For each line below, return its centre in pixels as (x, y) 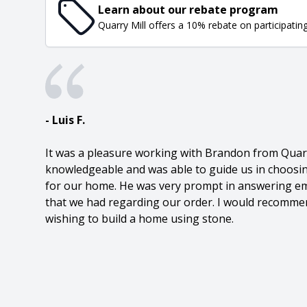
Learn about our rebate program (188, 9)
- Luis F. (65, 120)
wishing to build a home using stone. (139, 219)
